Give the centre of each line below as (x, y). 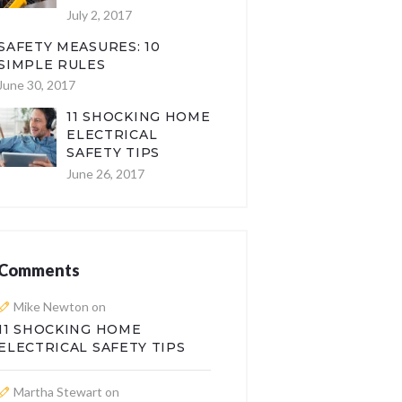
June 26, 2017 (106, 173)
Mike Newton (52, 307)
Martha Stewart (58, 392)
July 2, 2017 (100, 14)
